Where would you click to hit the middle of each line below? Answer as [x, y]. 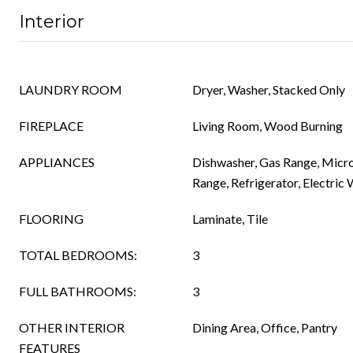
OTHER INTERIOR [72, 327]
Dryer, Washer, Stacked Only [269, 89]
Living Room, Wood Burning [268, 126]
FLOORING [51, 219]
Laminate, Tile [230, 219]
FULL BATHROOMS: [78, 291]
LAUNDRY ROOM [71, 89]
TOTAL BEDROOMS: [78, 255]
